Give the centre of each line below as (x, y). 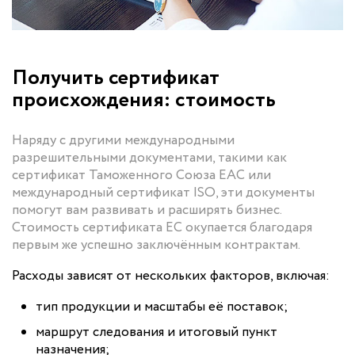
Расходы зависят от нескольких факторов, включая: (171, 277)
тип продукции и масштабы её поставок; (162, 307)
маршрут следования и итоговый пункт (157, 333)
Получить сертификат (116, 78)
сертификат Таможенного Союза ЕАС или (141, 176)
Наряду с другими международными (123, 141)
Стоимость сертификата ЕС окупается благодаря (162, 228)
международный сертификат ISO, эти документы (163, 193)
